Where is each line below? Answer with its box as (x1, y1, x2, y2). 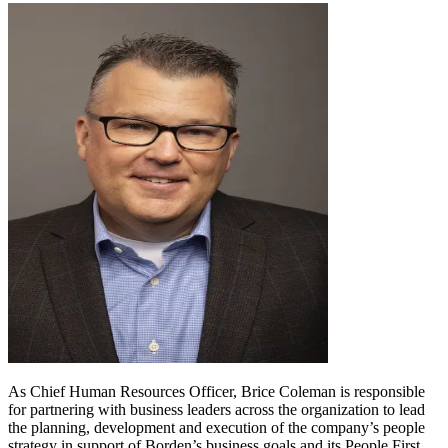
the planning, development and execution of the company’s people (8, 418, 425, 436)
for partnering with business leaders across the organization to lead (8, 400, 425, 418)
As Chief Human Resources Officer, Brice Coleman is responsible (8, 382, 425, 400)
